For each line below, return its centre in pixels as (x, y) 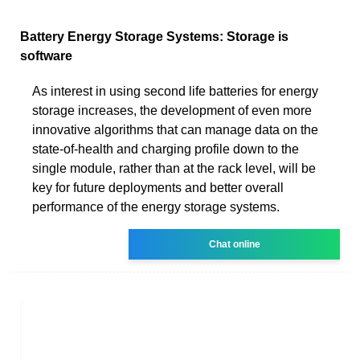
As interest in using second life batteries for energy (175, 91)
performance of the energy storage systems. (156, 207)
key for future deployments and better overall (158, 187)
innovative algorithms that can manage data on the (175, 129)
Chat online (234, 244)
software (46, 55)
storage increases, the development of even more (172, 110)
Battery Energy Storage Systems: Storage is (154, 36)
